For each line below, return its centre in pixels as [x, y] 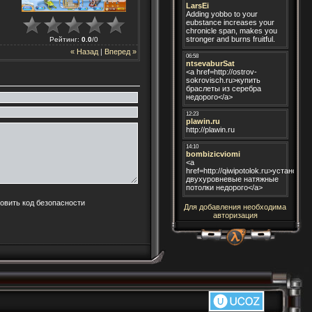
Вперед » [120, 52]
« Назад [84, 52]
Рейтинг [63, 39]
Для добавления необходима [235, 207]
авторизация [235, 215]
